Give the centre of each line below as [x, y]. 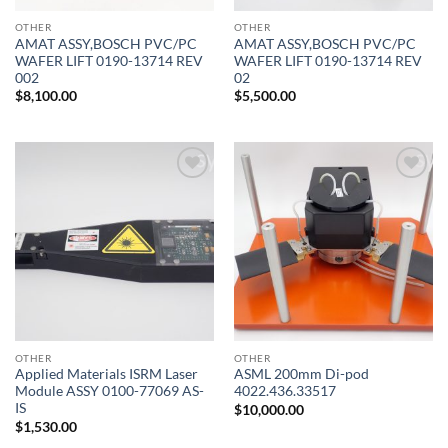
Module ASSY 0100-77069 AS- [109, 391]
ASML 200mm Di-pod [301, 374]
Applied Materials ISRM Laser [106, 374]
